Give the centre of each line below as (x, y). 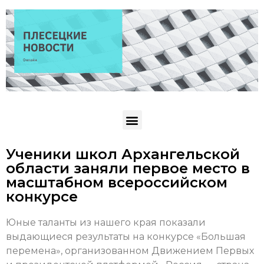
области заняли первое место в (128, 169)
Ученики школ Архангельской (123, 154)
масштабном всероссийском (117, 183)
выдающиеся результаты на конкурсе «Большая (126, 237)
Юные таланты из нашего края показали (106, 223)
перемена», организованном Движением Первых (130, 251)
